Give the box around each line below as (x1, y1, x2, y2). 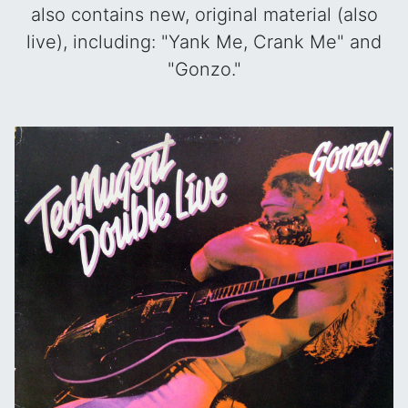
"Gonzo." (167, 58, 241, 80)
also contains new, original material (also (30, 4, 378, 25)
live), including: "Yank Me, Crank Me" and (26, 31, 382, 53)
